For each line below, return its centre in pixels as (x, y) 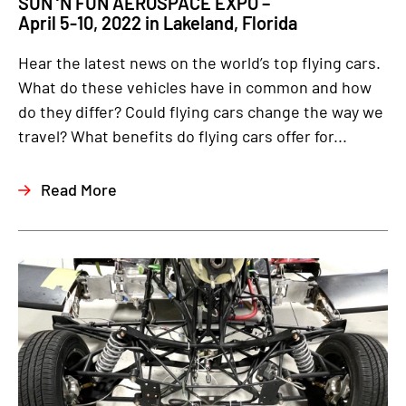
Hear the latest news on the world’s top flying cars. (199, 63)
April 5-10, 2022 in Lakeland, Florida (158, 23)
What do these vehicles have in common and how (195, 87)
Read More (79, 189)
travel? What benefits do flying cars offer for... (183, 136)
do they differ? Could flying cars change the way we (201, 111)
